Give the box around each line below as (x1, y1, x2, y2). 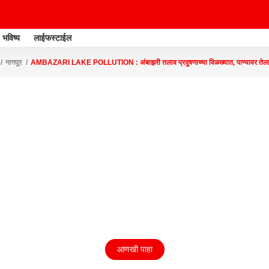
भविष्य (2, 32, 20, 43)
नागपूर (5, 58, 22, 67)
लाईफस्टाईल (34, 32, 71, 43)
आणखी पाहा (116, 244, 153, 254)
